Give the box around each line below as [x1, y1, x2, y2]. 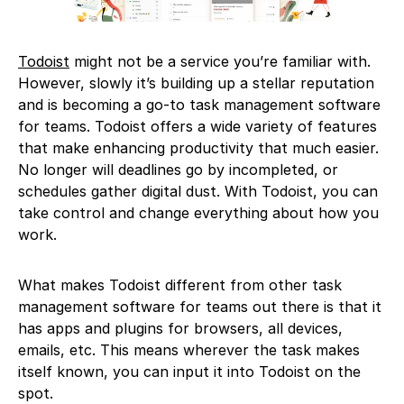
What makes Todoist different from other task [18, 276, 342, 295]
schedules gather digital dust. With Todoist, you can [18, 182, 378, 201]
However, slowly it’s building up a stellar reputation [18, 74, 374, 93]
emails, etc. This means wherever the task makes [18, 341, 360, 360]
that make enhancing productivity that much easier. [18, 139, 379, 158]
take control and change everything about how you [18, 204, 379, 223]
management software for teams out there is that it [18, 298, 381, 317]
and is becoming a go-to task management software [18, 96, 381, 115]
